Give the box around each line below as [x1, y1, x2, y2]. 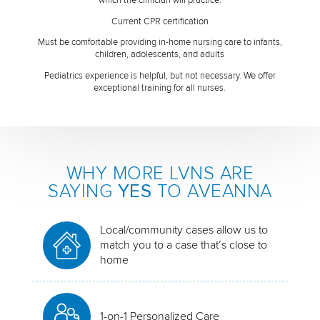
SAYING [48, 179, 118, 203]
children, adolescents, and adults [95, 49, 225, 61]
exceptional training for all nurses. [94, 82, 226, 94]
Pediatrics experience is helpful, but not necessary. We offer [44, 70, 276, 82]
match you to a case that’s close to [100, 237, 268, 252]
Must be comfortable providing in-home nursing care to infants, [37, 36, 282, 49]
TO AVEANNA [151, 179, 272, 203]
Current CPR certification [111, 15, 209, 27]
